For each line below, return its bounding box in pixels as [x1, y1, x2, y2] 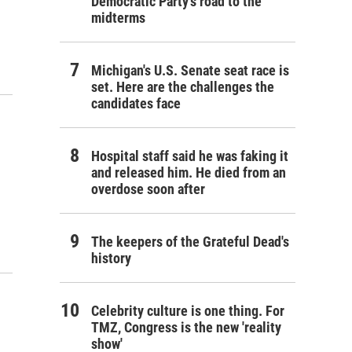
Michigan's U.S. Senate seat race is [91, 62, 289, 79]
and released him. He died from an [91, 164, 286, 181]
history [91, 250, 131, 266]
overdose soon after [91, 181, 205, 197]
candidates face [91, 95, 181, 112]
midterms [91, 9, 145, 26]
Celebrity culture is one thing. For [91, 302, 284, 319]
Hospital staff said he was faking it [91, 148, 288, 164]
